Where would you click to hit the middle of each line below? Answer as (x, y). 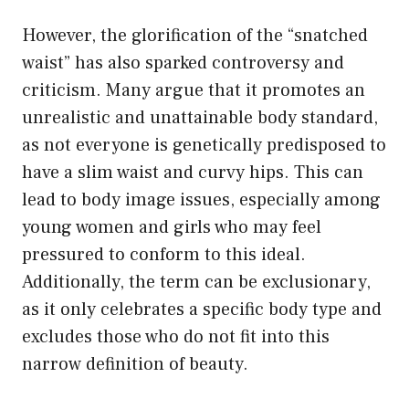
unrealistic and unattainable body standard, (200, 117)
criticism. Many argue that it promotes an (194, 90)
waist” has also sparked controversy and (183, 63)
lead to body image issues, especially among (201, 199)
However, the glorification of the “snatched (195, 35)
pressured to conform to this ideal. (164, 254)
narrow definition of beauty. (135, 364)
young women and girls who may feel (172, 227)
